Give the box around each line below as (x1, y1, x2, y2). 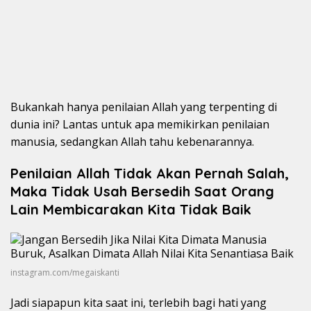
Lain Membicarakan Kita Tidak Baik (10, 201, 251, 219)
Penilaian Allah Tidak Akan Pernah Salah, (10, 165, 289, 183)
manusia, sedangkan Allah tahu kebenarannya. (10, 134, 254, 150)
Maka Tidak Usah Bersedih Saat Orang (10, 183, 274, 201)
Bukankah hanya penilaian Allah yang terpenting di (10, 99, 277, 115)
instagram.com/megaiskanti (10, 266, 119, 278)
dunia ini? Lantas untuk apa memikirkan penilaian (10, 117, 269, 133)
